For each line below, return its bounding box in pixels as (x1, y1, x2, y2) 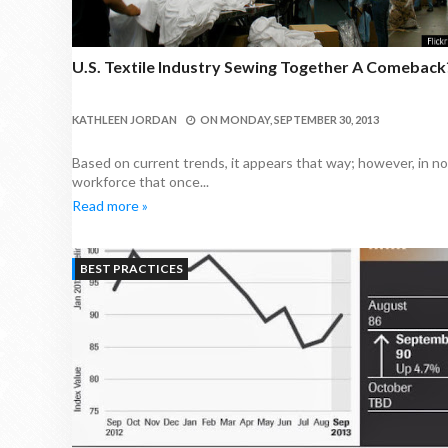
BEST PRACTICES (80, 261, 183, 276)
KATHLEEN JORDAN (72, 113, 177, 126)
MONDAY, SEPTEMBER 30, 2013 (220, 113, 379, 126)
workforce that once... (72, 173, 209, 190)
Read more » (72, 197, 148, 214)
